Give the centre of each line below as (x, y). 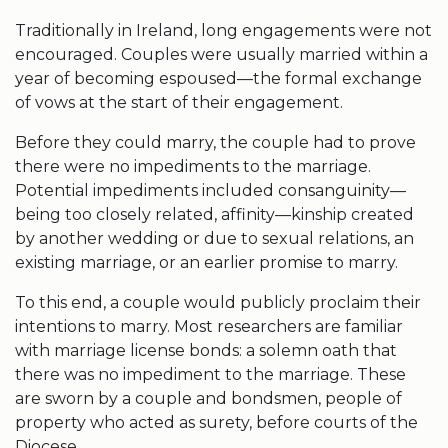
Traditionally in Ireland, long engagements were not (223, 30)
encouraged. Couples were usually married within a (221, 54)
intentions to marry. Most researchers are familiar (209, 326)
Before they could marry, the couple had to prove (215, 142)
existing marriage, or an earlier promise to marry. (206, 262)
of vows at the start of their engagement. (179, 102)
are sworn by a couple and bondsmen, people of (208, 398)
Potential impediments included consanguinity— (210, 190)
